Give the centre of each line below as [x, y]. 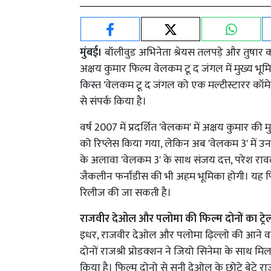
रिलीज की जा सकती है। [127, 193]
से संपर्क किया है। [114, 102]
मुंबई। [91, 53]
